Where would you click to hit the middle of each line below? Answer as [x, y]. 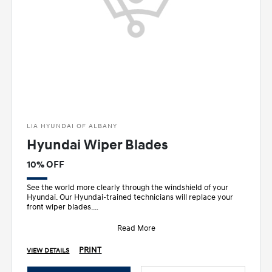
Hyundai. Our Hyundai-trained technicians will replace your [130, 197]
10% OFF [46, 164]
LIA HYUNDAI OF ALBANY [72, 126]
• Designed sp [51, 216]
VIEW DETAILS [48, 250]
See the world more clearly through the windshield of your [128, 187]
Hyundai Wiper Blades [98, 145]
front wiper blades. [60, 207]
